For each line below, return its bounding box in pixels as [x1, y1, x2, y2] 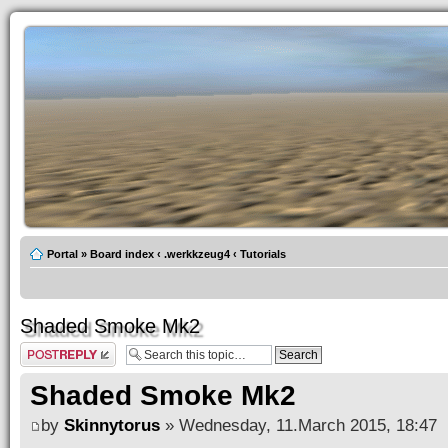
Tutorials [240, 248, 286, 260]
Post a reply [20, 342, 78, 354]
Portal [47, 248, 78, 260]
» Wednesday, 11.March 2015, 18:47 [160, 415, 437, 436]
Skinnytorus [64, 415, 160, 436]
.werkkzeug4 [164, 248, 230, 260]
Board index [90, 248, 154, 260]
